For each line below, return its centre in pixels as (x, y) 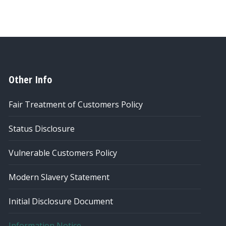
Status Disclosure (41, 129)
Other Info (30, 79)
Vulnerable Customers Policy (63, 153)
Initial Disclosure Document (61, 201)
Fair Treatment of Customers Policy (75, 104)
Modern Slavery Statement (59, 177)
